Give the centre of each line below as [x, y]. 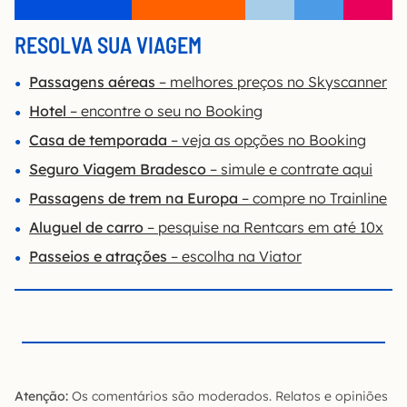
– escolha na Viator [234, 256]
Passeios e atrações [98, 256]
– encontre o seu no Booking [164, 110]
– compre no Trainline [313, 198]
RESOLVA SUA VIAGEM [108, 45]
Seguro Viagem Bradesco [118, 169]
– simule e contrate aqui [289, 169]
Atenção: [41, 396]
